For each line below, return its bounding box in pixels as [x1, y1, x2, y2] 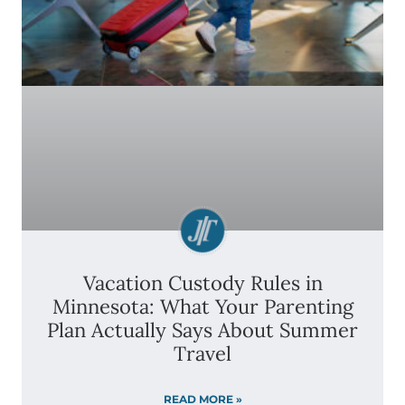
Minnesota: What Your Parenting [52, 294, 353, 319]
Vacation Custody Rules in [82, 270, 323, 296]
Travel [174, 341, 231, 366]
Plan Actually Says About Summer [47, 317, 358, 343]
